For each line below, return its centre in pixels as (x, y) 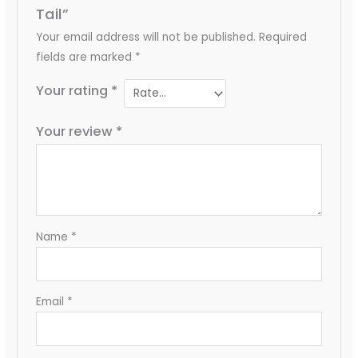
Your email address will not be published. (145, 38)
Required (282, 38)
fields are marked (85, 58)
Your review (76, 132)
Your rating (73, 91)
